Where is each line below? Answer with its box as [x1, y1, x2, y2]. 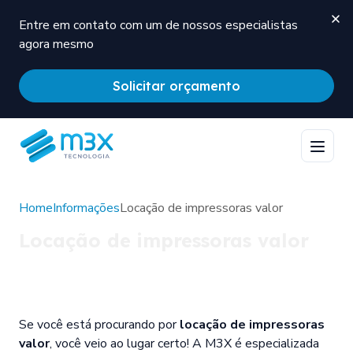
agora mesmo [19, 35, 94, 53]
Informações [53, 199, 120, 217]
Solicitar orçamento [113, 78, 240, 94]
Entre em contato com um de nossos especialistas [19, 17, 298, 34]
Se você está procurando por [19, 315, 180, 333]
